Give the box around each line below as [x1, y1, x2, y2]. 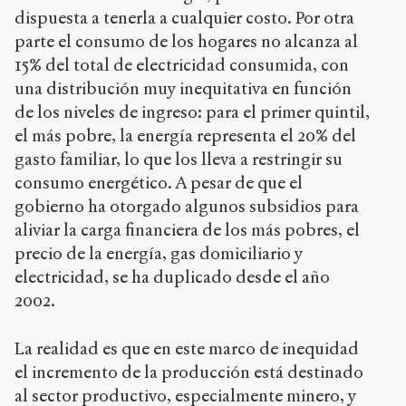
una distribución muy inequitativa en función [14, 78, 352, 100]
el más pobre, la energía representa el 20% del [14, 125, 356, 147]
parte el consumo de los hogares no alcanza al [14, 31, 358, 53]
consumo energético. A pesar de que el [14, 172, 303, 194]
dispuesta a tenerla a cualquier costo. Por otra [14, 7, 354, 29]
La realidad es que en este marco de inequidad [14, 337, 359, 359]
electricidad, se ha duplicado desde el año [14, 266, 330, 288]
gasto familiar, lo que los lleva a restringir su [14, 149, 343, 170]
